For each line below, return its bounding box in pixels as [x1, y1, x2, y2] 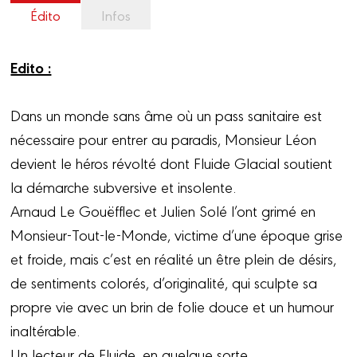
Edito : [10, 55, 52, 78]
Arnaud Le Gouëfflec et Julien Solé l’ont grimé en [10, 199, 316, 221]
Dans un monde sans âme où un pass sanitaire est [10, 104, 323, 125]
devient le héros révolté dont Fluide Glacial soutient [10, 151, 333, 173]
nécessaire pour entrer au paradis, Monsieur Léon [10, 127, 317, 149]
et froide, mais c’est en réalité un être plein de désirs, [10, 247, 337, 269]
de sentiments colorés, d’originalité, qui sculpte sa [10, 271, 318, 292]
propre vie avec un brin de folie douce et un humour [10, 295, 335, 316]
